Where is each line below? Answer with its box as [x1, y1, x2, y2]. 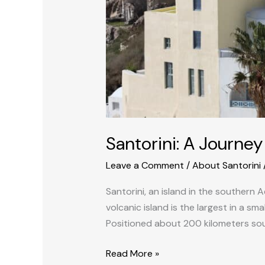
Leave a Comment [105, 159, 184, 172]
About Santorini [192, 159, 261, 172]
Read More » [105, 247, 159, 260]
